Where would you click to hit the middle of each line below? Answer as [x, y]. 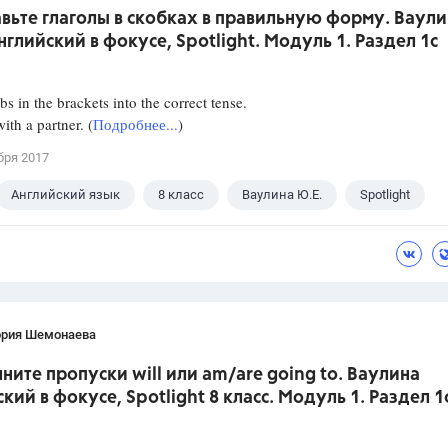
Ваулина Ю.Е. [282, 195]
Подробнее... [135, 124]
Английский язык [65, 195]
